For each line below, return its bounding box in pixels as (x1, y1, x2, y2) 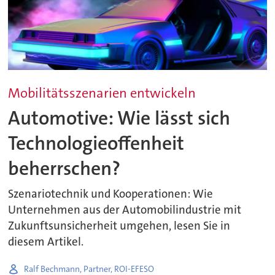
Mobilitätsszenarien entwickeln (8, 84, 196, 103)
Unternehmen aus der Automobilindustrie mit (8, 203, 242, 218)
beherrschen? (8, 155, 121, 181)
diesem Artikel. (8, 234, 84, 250)
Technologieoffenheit (8, 130, 185, 156)
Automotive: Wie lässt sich (8, 105, 231, 131)
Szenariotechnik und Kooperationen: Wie (8, 187, 214, 202)
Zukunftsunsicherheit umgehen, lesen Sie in (8, 219, 231, 234)
